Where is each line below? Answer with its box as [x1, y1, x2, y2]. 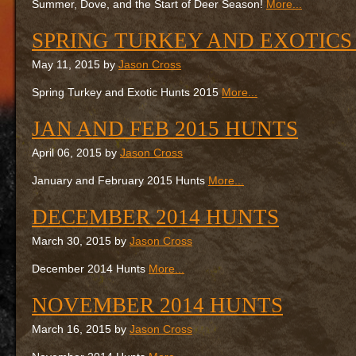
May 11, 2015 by [32, 59, 118, 71]
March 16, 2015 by [32, 323, 130, 335]
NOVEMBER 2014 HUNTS [32, 293, 283, 317]
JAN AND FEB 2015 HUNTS [32, 117, 298, 141]
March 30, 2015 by [32, 235, 130, 247]
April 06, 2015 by [32, 147, 120, 159]
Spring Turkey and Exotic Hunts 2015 [32, 87, 222, 99]
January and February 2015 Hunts [32, 175, 208, 187]
